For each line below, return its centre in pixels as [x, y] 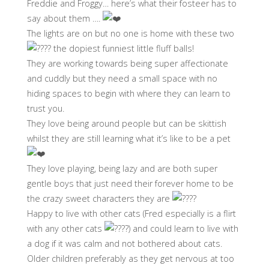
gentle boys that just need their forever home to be [130, 184]
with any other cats [65, 229]
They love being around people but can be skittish [126, 124]
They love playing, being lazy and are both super [122, 169]
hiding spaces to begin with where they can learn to [128, 94]
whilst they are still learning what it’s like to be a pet [128, 139]
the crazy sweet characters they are [99, 199]
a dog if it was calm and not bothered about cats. [124, 244]
